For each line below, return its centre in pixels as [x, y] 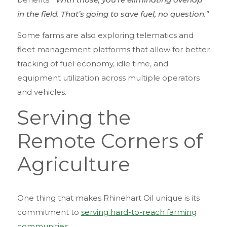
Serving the [74, 118]
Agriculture [74, 164]
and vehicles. [42, 92]
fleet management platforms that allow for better [113, 49]
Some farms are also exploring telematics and [105, 35]
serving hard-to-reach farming [139, 212]
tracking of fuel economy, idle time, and [93, 63]
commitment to [49, 212]
